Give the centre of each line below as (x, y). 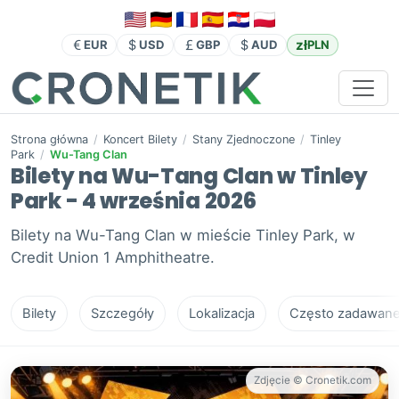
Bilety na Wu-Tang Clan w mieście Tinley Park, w (183, 236)
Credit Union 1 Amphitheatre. (113, 258)
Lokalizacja (222, 314)
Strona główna (49, 140)
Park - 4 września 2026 (134, 201)
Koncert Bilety (140, 140)
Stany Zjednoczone (244, 140)
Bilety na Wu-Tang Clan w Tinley (189, 176)
